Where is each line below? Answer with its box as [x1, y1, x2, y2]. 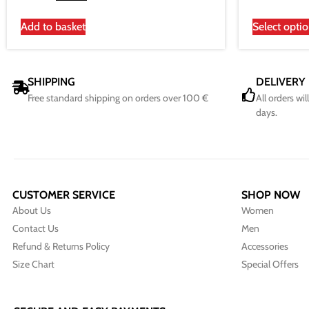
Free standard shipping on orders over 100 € [28, 92, 208, 105]
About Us [12, 204, 51, 217]
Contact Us [12, 222, 59, 235]
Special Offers [241, 258, 299, 271]
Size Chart [12, 258, 54, 271]
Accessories [241, 240, 288, 253]
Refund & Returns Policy [12, 240, 110, 253]
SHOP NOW [241, 188, 300, 202]
